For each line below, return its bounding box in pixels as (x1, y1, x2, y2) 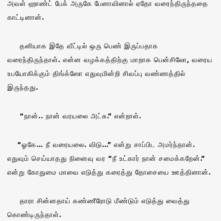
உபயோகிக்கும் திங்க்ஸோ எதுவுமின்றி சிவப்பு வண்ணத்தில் (7, 68, 185, 78)
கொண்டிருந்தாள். (7, 209, 62, 219)
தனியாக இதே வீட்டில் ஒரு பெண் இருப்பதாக (7, 40, 158, 50)
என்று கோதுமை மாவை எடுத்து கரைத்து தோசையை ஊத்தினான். (7, 167, 211, 177)
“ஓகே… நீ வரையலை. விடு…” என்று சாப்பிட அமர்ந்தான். (7, 139, 195, 149)
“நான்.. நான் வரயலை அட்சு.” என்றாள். (7, 110, 142, 120)
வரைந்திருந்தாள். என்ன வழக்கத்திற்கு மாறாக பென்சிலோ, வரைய (7, 54, 213, 64)
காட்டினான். (7, 12, 44, 22)
